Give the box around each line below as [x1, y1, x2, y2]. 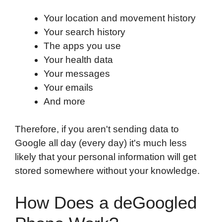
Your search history [43, 26, 125, 37]
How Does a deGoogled [15, 193, 197, 213]
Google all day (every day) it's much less [15, 138, 187, 149]
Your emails [43, 82, 93, 93]
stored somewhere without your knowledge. [15, 166, 200, 176]
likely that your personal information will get [15, 152, 196, 163]
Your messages [43, 68, 110, 79]
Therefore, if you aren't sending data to [15, 124, 179, 135]
